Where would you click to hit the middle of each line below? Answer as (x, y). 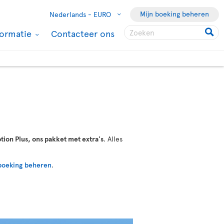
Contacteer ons (83, 33)
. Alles (113, 139)
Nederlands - (70, 14)
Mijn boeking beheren (174, 14)
